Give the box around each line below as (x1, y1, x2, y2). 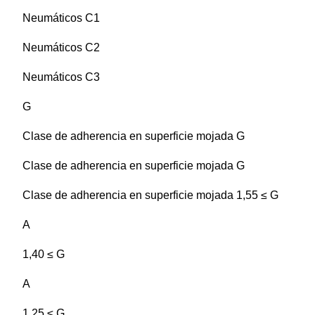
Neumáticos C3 (22, 71, 100, 84)
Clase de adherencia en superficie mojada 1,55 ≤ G (22, 189, 278, 202)
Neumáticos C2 (22, 41, 100, 54)
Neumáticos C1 (22, 12, 100, 25)
